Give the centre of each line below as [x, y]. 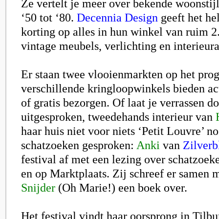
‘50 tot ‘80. [49, 17]
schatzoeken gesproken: [79, 145]
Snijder [38, 187]
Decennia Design [117, 17]
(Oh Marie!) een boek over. [121, 187]
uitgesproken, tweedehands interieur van [118, 117]
